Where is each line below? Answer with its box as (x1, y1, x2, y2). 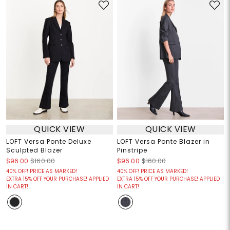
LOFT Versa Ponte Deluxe (6, 137, 91, 146)
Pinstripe (117, 145, 147, 155)
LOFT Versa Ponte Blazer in (117, 137, 210, 146)
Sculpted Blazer (6, 145, 63, 155)
